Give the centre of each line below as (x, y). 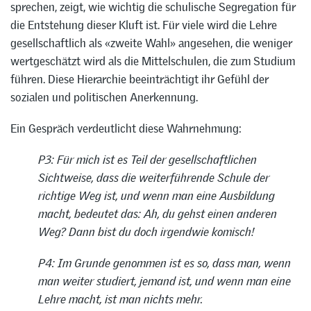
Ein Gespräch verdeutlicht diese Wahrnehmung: (126, 129)
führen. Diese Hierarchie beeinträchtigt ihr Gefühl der (140, 79)
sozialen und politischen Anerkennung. (104, 98)
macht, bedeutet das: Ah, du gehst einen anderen (158, 213)
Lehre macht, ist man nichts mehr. (120, 299)
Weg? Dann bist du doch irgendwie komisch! (146, 232)
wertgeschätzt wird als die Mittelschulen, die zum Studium (153, 61)
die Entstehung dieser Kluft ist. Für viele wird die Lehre (144, 25)
